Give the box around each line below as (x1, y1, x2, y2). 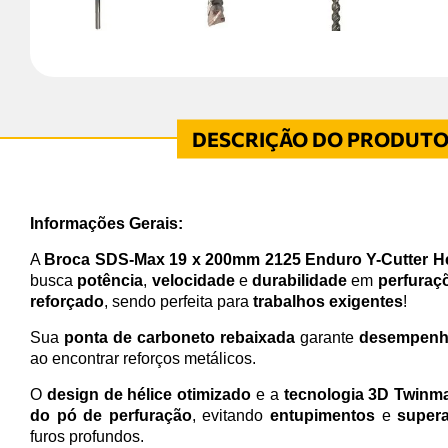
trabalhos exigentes (253, 292, 403, 310)
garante (295, 328, 360, 346)
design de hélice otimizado (46, 385, 252, 403)
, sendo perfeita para (104, 292, 253, 310)
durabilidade (252, 271, 348, 289)
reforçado (30, 292, 104, 310)
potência (77, 271, 144, 289)
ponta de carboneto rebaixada (64, 328, 296, 346)
